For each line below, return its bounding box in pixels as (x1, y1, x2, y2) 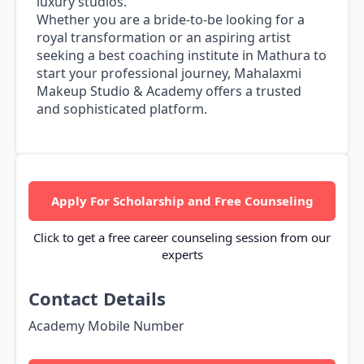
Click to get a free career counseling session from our (33, 229, 331, 246)
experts (161, 246, 203, 263)
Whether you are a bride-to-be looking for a (37, 11, 305, 29)
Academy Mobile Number (28, 317, 184, 336)
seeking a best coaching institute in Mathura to (37, 46, 327, 65)
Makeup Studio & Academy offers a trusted (37, 82, 301, 101)
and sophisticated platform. (37, 100, 207, 119)
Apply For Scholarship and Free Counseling (50, 193, 314, 210)
